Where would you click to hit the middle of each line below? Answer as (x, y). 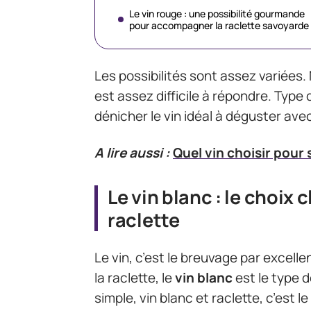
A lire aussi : (132, 153)
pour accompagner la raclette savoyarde (219, 25)
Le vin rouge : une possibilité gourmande (217, 14)
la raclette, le (135, 278)
